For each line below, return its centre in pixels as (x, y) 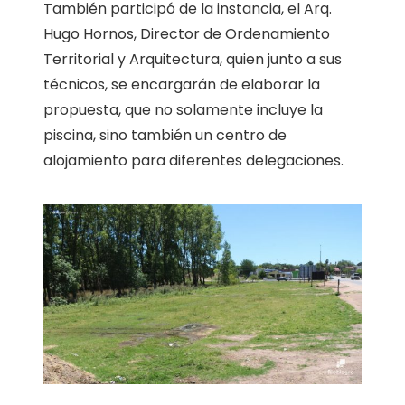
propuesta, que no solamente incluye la (183, 109)
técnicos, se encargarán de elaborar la (182, 84)
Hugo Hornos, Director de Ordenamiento (187, 33)
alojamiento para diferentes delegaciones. (193, 160)
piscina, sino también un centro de (165, 135)
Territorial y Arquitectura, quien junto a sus (193, 59)
